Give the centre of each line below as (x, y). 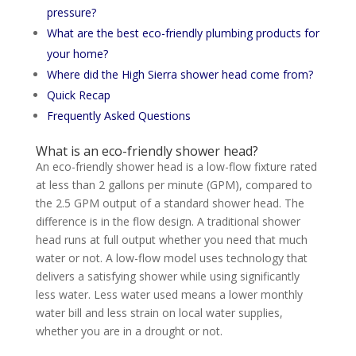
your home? (77, 53)
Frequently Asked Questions (118, 115)
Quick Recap (78, 95)
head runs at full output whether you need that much (171, 239)
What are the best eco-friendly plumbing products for (183, 33)
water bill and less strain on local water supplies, (159, 312)
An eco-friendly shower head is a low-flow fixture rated (176, 166)
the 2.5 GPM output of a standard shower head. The (170, 203)
